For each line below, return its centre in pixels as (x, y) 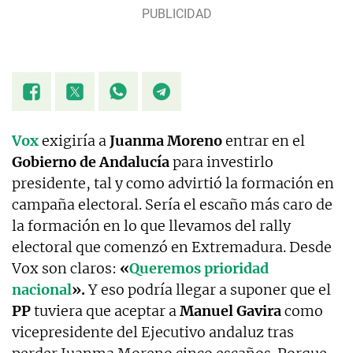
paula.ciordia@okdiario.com (146, 52)
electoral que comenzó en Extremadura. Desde (172, 247)
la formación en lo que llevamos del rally (151, 226)
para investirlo (221, 162)
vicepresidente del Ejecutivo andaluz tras (153, 333)
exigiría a (74, 141)
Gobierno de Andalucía (91, 162)
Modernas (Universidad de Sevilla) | (164, 35)
